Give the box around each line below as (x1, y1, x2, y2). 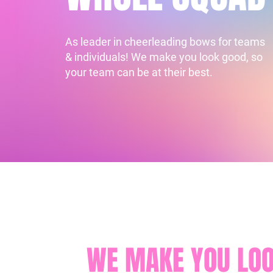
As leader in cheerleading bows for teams (65, 35, 265, 48)
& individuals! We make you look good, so (65, 51, 263, 63)
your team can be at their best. (65, 66, 213, 79)
